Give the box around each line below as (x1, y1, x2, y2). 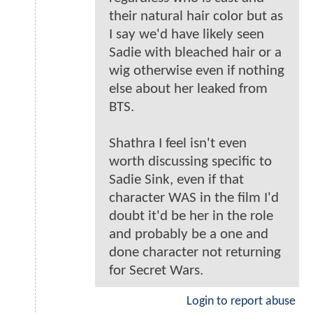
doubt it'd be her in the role (109, 209, 273, 224)
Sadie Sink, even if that (109, 173, 244, 188)
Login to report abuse (187, 296, 296, 308)
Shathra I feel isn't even (109, 136, 247, 152)
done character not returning (109, 245, 281, 261)
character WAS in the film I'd (109, 191, 279, 206)
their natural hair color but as (109, 9, 283, 24)
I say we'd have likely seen (109, 27, 264, 43)
